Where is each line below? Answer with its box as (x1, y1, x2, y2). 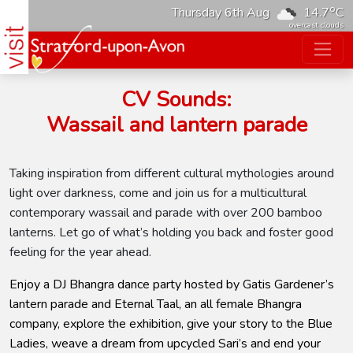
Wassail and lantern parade (46, 110, 307, 139)
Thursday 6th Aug (172, 4, 269, 22)
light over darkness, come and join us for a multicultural (9, 184, 307, 202)
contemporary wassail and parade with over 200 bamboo (9, 204, 322, 221)
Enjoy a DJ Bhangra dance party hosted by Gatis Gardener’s (9, 276, 334, 293)
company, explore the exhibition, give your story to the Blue (9, 315, 333, 333)
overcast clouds (289, 20, 344, 31)
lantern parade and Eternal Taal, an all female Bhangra (9, 295, 302, 313)
